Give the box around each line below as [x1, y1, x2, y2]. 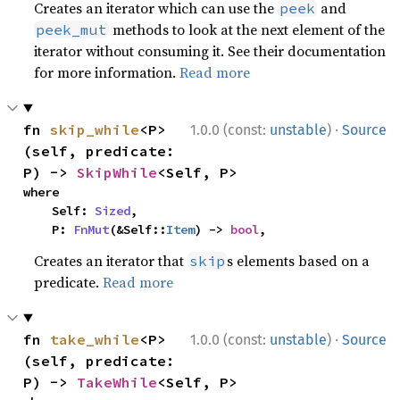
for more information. [34, 62, 180, 82]
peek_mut [36, 20, 108, 38]
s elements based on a [227, 250, 371, 271]
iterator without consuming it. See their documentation [34, 40, 387, 61]
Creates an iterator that [34, 250, 188, 271]
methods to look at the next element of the [109, 19, 386, 39]
